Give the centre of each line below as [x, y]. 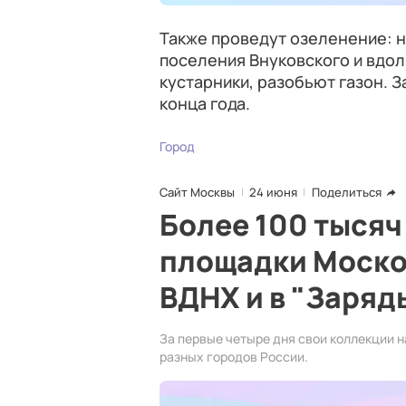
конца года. [205, 103]
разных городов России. [234, 357]
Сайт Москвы [197, 192]
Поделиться [347, 192]
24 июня [273, 192]
